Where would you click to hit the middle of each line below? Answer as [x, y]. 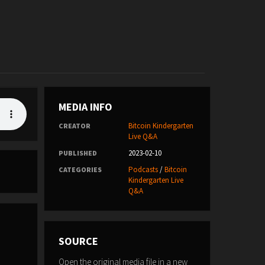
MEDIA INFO [85, 107]
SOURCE [78, 241]
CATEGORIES [80, 169]
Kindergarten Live [156, 180]
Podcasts [143, 169]
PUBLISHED [77, 153]
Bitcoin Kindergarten [161, 126]
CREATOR [74, 126]
